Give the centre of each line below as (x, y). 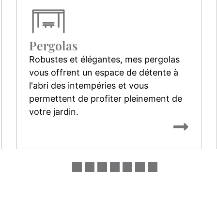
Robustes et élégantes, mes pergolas (104, 59)
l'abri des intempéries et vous (88, 85)
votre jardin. (54, 111)
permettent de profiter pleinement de (105, 98)
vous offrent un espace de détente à (103, 72)
